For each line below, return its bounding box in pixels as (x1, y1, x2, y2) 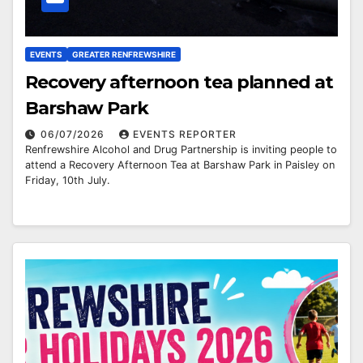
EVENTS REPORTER (133, 128, 237, 141)
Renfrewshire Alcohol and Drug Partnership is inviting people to (25, 143, 337, 156)
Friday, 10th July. (25, 174, 110, 187)
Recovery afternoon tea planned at (25, 71, 333, 94)
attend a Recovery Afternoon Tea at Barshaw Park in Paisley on (25, 159, 335, 172)
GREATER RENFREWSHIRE (72, 49, 176, 60)
